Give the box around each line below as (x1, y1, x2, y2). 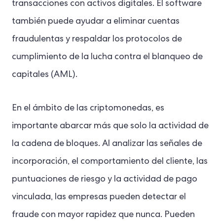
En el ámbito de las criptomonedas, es (12, 104, 164, 113)
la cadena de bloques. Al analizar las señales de (12, 140, 202, 148)
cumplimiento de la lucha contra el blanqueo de (12, 53, 203, 62)
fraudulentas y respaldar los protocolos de (12, 35, 182, 44)
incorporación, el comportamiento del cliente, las (12, 157, 208, 166)
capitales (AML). (12, 71, 79, 79)
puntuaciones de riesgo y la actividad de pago (12, 175, 197, 184)
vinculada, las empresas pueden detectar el (12, 193, 186, 202)
